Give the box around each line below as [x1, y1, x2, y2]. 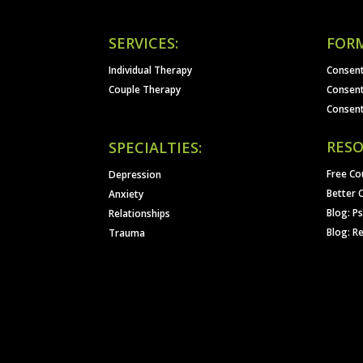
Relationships [109, 206, 171, 220]
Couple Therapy [109, 82, 181, 96]
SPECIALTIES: [109, 137, 203, 157]
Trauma [109, 225, 146, 240]
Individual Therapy [109, 62, 193, 77]
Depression [109, 167, 162, 181]
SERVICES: [109, 32, 179, 53]
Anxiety [109, 186, 144, 201]
